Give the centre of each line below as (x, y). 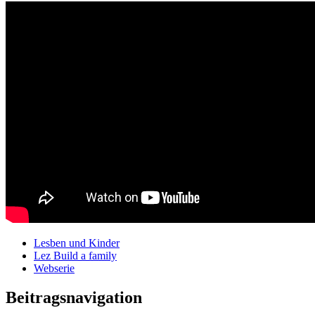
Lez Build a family (75, 255)
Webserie (54, 268)
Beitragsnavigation (74, 298)
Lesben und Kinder (77, 243)
